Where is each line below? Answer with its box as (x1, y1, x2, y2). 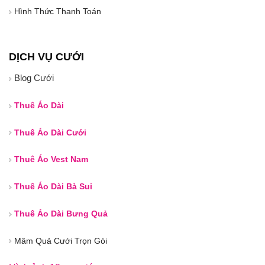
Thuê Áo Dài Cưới (14, 127, 86, 137)
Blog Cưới (14, 73, 54, 83)
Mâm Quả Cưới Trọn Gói (12, 235, 107, 245)
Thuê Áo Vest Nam (14, 154, 88, 164)
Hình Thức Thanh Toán (12, 7, 101, 17)
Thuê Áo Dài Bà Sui (14, 182, 92, 192)
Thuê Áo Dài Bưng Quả (14, 208, 108, 218)
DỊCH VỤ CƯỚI (9, 51, 84, 63)
